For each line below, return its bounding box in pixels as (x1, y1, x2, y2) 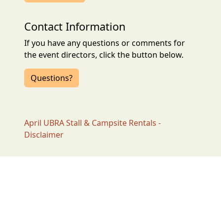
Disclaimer (24, 129, 64, 141)
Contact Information (24, 19, 126, 34)
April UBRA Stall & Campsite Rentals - (24, 117, 161, 129)
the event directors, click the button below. (24, 49, 184, 61)
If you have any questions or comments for (24, 37, 185, 49)
